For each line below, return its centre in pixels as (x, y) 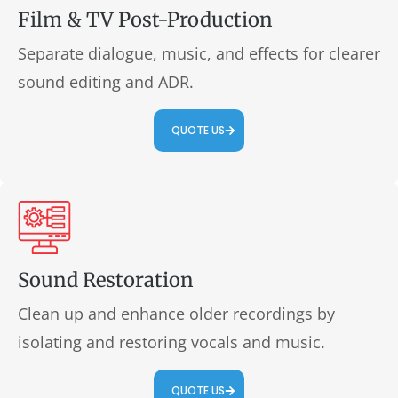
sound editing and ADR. (106, 82)
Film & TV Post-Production (145, 20)
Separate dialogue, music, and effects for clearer (199, 53)
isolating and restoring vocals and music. (171, 342)
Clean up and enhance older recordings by (176, 314)
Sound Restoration (106, 280)
